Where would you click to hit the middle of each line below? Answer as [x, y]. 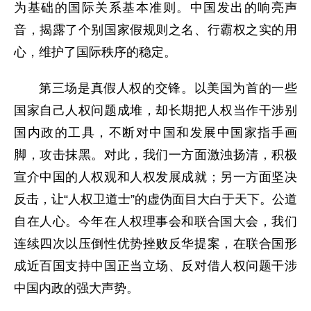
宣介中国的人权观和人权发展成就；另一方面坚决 [155, 177]
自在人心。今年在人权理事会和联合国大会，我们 [155, 222]
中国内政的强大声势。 [76, 288]
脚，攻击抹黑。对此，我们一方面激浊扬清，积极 [155, 155]
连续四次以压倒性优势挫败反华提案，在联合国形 [155, 244]
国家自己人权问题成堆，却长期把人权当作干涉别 [155, 111]
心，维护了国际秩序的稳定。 [95, 52]
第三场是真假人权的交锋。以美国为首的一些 [168, 89]
